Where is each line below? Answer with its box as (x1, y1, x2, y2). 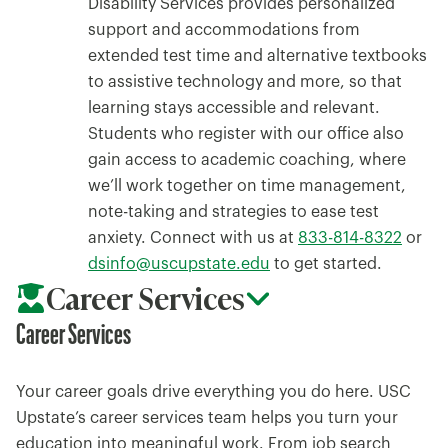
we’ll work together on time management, (88, 177, 406, 194)
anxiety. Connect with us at (88, 229, 298, 246)
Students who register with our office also (88, 125, 404, 142)
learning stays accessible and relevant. (88, 99, 380, 116)
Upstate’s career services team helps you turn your (16, 409, 398, 426)
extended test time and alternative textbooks (88, 47, 427, 64)
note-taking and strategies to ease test (88, 203, 379, 220)
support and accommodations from (88, 21, 360, 38)
